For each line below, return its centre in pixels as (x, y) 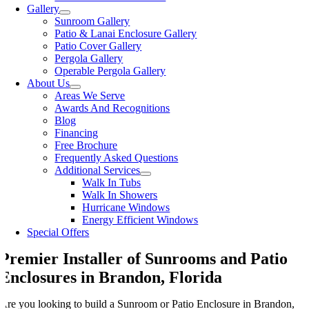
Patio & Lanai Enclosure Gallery (126, 33)
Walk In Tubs (112, 182)
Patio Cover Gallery (98, 46)
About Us (49, 83)
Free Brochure (86, 145)
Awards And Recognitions (112, 108)
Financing (77, 133)
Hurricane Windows (126, 207)
